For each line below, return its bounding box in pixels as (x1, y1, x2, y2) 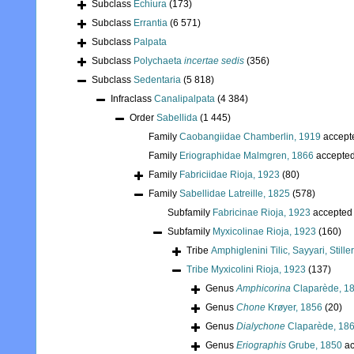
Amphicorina (236, 283, 291, 295)
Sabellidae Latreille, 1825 (179, 188, 290, 200)
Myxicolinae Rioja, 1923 (213, 226, 316, 238)
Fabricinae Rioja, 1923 (213, 207, 311, 219)
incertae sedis (184, 55, 244, 67)
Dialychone (236, 321, 285, 333)
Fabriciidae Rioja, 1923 (179, 169, 280, 181)
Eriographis (236, 340, 286, 352)
